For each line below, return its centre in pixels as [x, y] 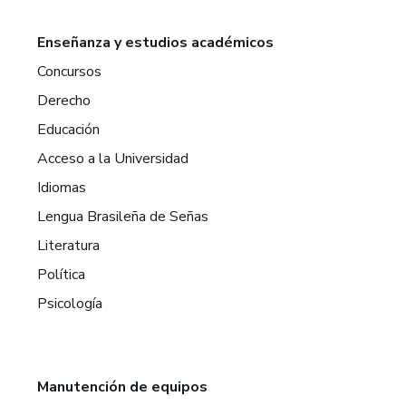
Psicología [70, 304]
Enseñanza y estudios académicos [156, 43]
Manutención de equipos [123, 387]
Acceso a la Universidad [113, 159]
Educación [69, 130]
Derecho [64, 101]
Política [62, 275]
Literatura [69, 246]
